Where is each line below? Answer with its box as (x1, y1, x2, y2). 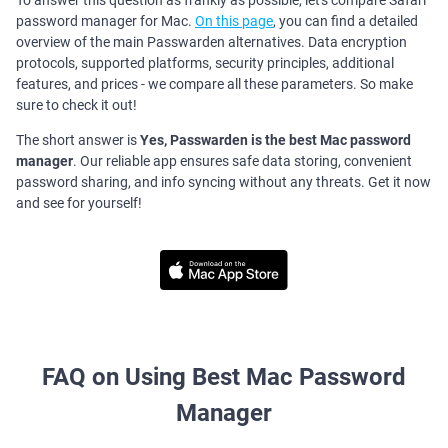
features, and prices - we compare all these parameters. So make (16, 76, 413, 93)
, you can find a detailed (273, 13, 418, 30)
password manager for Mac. (16, 13, 195, 30)
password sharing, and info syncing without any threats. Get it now (16, 174, 431, 191)
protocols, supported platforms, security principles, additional (16, 55, 394, 72)
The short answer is (16, 132, 140, 149)
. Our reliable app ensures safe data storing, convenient (73, 153, 412, 170)
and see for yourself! (16, 195, 142, 212)
